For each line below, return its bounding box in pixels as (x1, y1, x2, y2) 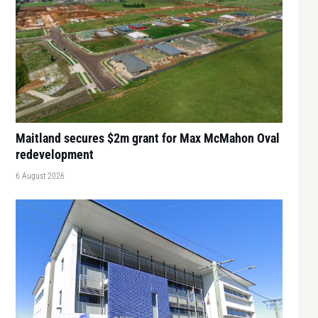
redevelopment (16, 146, 94, 162)
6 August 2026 (16, 170, 65, 181)
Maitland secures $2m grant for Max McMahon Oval (16, 130, 280, 146)
